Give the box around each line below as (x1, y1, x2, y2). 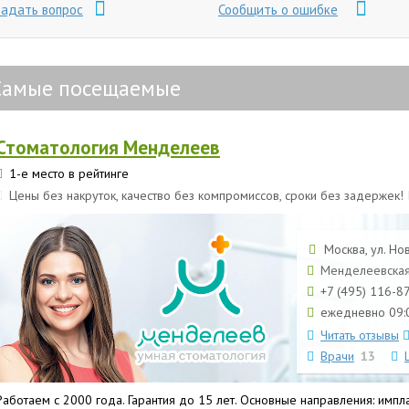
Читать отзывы (320, 327, 399, 343)
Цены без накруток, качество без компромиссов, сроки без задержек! (5, 187, 407, 204)
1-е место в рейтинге (5, 165, 129, 182)
